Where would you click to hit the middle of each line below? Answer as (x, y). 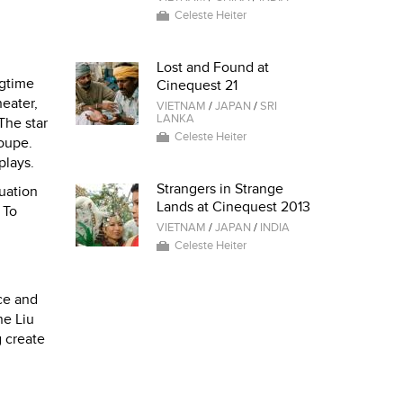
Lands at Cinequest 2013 (233, 207)
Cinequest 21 (197, 85)
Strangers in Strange (219, 189)
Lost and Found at (212, 67)
